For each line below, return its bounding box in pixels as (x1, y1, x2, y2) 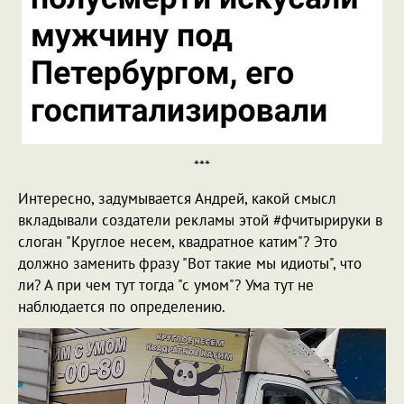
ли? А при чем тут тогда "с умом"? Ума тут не (18, 274, 314, 295)
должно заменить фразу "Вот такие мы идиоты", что (18, 252, 362, 273)
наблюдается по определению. (18, 296, 225, 317)
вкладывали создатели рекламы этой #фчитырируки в (18, 209, 382, 230)
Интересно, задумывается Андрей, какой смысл (18, 188, 336, 208)
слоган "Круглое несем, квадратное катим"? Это (18, 231, 337, 252)
